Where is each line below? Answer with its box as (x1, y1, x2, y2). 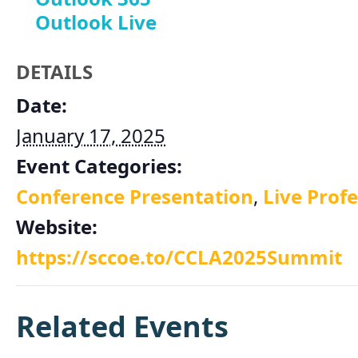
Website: (16, 213, 97, 241)
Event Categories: (16, 153, 182, 180)
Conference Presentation (16, 183, 253, 210)
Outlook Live (35, 9, 157, 36)
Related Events (16, 307, 229, 347)
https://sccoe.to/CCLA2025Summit (16, 244, 342, 271)
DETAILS (16, 58, 93, 86)
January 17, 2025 (16, 122, 165, 149)
